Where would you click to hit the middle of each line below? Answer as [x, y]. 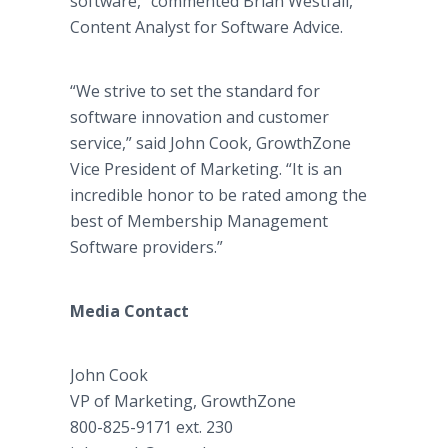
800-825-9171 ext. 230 [151, 427]
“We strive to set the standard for [195, 91]
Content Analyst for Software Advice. [206, 27]
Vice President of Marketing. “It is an [206, 169]
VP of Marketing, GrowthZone [183, 401]
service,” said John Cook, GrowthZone [210, 143]
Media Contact [129, 311]
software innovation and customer [199, 117]
